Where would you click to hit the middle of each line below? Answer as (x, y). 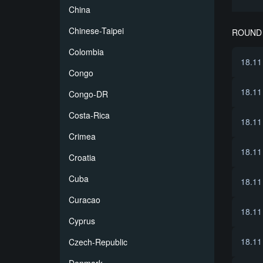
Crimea (82, 136)
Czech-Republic (98, 242)
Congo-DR (88, 94)
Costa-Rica (89, 115)
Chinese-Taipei (96, 31)
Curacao (85, 200)
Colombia (86, 52)
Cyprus (82, 221)
